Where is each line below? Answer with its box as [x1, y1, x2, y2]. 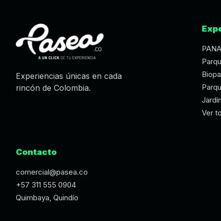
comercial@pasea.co [16, 167, 88, 177]
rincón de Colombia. [16, 83, 91, 93]
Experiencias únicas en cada [16, 71, 122, 81]
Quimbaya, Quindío [16, 193, 78, 202]
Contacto [16, 147, 57, 157]
